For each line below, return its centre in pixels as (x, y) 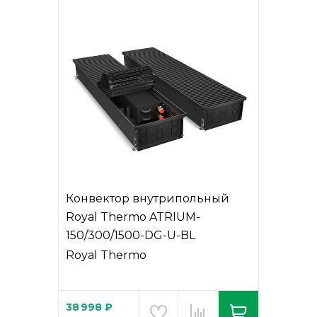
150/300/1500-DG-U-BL (131, 235)
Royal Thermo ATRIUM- (133, 217)
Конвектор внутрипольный (148, 198)
